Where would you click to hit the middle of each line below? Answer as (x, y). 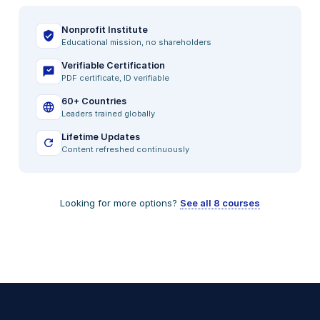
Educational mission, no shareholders (136, 42)
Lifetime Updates (101, 137)
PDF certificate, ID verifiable (115, 78)
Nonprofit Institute (105, 30)
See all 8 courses (220, 203)
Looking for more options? (120, 203)
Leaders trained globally (108, 114)
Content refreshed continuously (125, 150)
